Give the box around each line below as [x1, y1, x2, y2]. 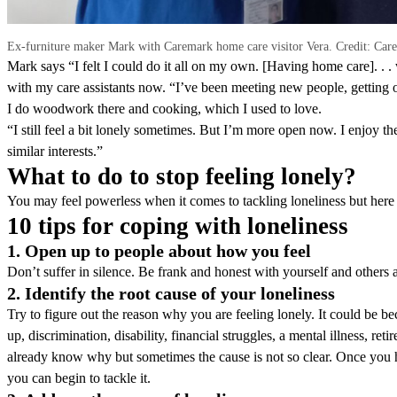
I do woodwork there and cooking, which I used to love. [7, 100, 322, 116]
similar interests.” [7, 143, 103, 159]
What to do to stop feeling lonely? [7, 162, 356, 190]
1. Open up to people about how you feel [7, 240, 311, 261]
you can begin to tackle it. [7, 370, 151, 385]
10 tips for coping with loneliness [7, 212, 348, 239]
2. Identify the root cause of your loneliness [7, 283, 335, 303]
